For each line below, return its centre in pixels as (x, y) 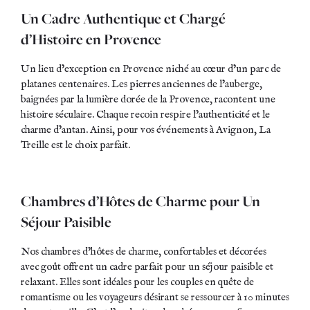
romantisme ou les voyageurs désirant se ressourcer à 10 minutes (155, 297)
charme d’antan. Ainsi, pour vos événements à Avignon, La (146, 129)
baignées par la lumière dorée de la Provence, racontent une (148, 99)
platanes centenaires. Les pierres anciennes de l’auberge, (142, 84)
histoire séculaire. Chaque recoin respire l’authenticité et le (145, 114)
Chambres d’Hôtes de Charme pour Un (140, 201)
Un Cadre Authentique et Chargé (123, 19)
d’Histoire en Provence (91, 39)
